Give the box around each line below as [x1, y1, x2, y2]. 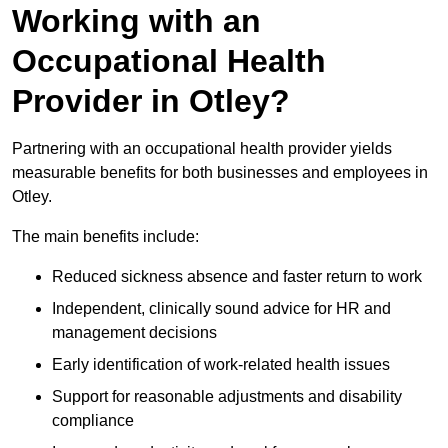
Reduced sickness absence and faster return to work [52, 268, 422, 286]
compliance [52, 412, 134, 430]
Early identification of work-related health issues [52, 356, 390, 374]
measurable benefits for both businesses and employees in [12, 164, 428, 182]
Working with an [12, 3, 261, 40]
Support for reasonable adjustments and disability [52, 388, 402, 406]
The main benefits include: [12, 228, 199, 246]
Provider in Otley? [12, 83, 290, 120]
